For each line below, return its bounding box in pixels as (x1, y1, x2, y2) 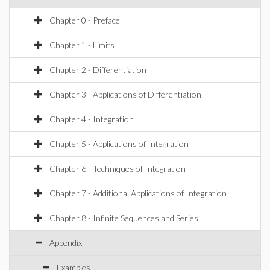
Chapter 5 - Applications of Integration (49, 139, 189, 149)
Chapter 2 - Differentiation (49, 64, 146, 75)
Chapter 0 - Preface (49, 15, 120, 25)
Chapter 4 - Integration (49, 114, 134, 124)
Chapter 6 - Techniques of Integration (49, 163, 186, 174)
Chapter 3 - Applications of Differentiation (49, 89, 201, 99)
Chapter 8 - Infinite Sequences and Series (49, 213, 198, 223)
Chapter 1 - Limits (49, 40, 115, 50)
